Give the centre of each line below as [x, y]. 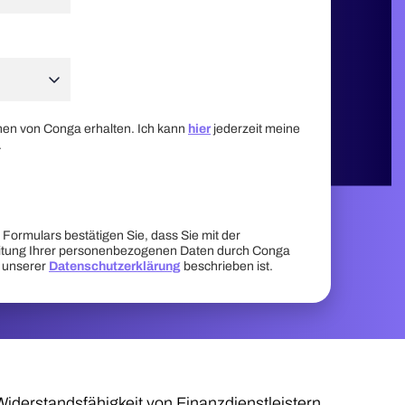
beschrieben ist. [227, 266]
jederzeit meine [255, 129]
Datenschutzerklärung [115, 266]
